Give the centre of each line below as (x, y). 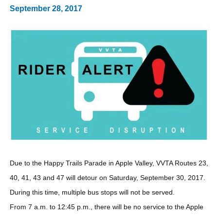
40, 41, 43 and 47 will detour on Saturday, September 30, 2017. (108, 178)
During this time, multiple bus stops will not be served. (92, 192)
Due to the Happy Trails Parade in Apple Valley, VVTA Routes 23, (109, 163)
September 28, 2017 (46, 8)
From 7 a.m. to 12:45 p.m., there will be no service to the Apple (107, 207)
